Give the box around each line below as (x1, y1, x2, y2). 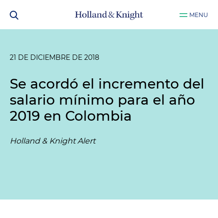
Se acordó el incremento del (10, 75, 204, 92)
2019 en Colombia (10, 108, 132, 124)
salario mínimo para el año (10, 91, 195, 108)
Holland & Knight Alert (10, 136, 95, 145)
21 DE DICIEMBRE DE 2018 (10, 53, 99, 62)
